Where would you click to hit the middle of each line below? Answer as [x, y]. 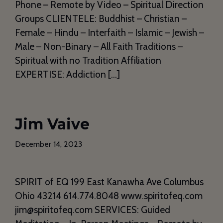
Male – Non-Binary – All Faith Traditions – [99, 47]
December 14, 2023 [49, 144]
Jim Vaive [52, 124]
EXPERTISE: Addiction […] [67, 75]
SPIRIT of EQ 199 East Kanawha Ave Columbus [109, 182]
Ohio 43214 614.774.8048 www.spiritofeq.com [109, 196]
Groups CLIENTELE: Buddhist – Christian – [101, 19]
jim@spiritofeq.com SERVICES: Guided [93, 210]
